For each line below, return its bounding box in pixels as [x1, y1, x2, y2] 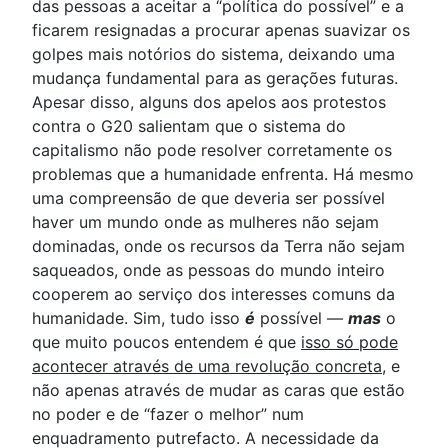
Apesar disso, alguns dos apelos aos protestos [32, 92, 386, 113]
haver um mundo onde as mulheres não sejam [32, 212, 379, 233]
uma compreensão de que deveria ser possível [32, 188, 385, 209]
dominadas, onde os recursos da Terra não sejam [32, 236, 405, 257]
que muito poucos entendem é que [32, 332, 301, 353]
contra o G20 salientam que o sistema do [32, 116, 346, 137]
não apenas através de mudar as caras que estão [32, 380, 405, 401]
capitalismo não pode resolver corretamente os [32, 140, 392, 161]
